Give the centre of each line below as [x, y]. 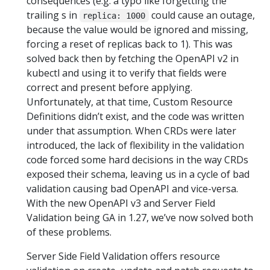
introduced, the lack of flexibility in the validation [135, 145]
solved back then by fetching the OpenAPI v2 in [133, 58]
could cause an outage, [202, 15]
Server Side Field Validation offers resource [123, 256]
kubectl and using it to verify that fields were [127, 73]
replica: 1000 [114, 16]
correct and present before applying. [109, 87]
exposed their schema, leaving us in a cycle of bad [138, 174]
